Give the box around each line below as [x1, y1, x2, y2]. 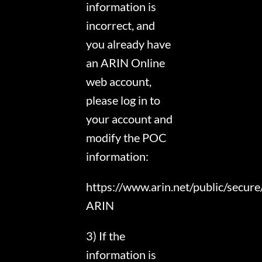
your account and [86, 112, 173, 126]
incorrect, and [86, 18, 156, 33]
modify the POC [86, 130, 167, 145]
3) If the [86, 229, 126, 243]
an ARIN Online [86, 56, 166, 70]
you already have [86, 37, 171, 51]
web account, [86, 74, 152, 89]
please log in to [86, 93, 161, 108]
